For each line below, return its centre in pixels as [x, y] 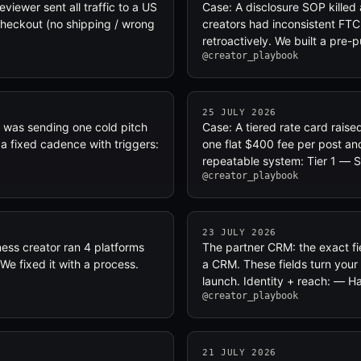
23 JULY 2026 [239, 232]
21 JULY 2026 [239, 353]
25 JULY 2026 [239, 112]
